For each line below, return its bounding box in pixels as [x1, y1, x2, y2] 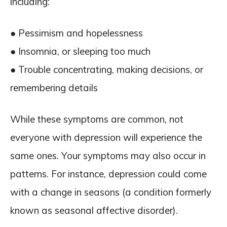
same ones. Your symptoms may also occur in [10, 149, 206, 162]
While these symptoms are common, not [10, 113, 183, 125]
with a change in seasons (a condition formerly [10, 186, 211, 198]
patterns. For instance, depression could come [10, 168, 207, 180]
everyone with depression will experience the [10, 131, 202, 143]
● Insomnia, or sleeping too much [10, 45, 150, 57]
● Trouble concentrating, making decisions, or [10, 63, 203, 75]
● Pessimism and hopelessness [10, 27, 143, 39]
